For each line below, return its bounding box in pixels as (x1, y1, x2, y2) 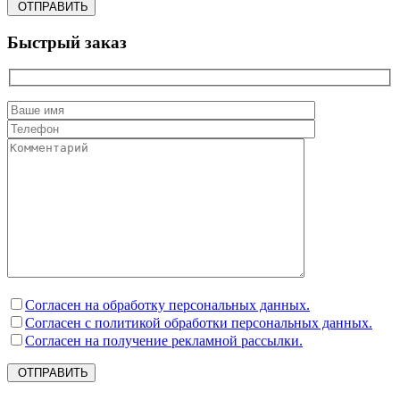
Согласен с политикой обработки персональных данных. (25, 315, 372, 331)
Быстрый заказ (7, 32, 127, 52)
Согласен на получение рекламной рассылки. (25, 333, 303, 349)
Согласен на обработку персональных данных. (25, 297, 310, 313)
